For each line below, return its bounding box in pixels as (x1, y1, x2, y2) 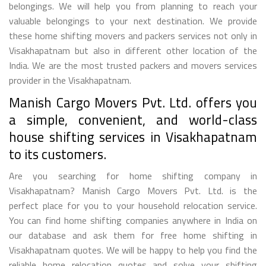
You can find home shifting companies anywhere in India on (9, 213, 257, 227)
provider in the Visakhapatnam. (9, 72, 131, 87)
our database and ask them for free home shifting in (9, 227, 257, 242)
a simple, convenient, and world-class (9, 109, 257, 130)
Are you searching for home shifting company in (9, 168, 257, 183)
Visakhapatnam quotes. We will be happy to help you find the (9, 242, 257, 257)
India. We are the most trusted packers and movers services (9, 58, 257, 72)
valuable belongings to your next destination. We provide (9, 13, 257, 28)
